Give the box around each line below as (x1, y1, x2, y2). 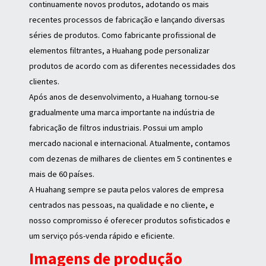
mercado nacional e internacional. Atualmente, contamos (29, 138, 231, 149)
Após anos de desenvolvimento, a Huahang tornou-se (29, 91, 220, 103)
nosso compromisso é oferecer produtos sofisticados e (29, 215, 231, 226)
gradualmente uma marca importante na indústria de (29, 107, 216, 118)
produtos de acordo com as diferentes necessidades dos (29, 61, 236, 72)
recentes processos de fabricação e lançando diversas (29, 14, 226, 26)
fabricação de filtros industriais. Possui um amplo (29, 122, 204, 134)
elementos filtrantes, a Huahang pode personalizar (29, 45, 210, 56)
